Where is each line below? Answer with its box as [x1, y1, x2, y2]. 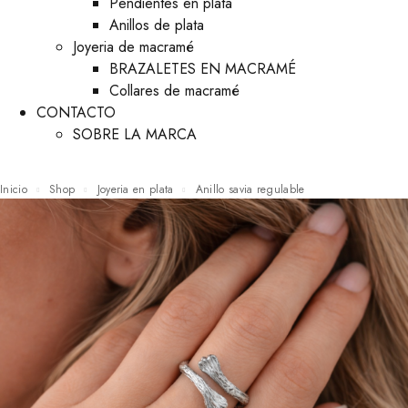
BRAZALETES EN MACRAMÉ [109, 58, 296, 79]
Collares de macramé [109, 80, 240, 101]
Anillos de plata [109, 15, 204, 36]
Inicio [3, 181, 27, 198]
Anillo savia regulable [203, 181, 305, 198]
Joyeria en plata [99, 181, 174, 198]
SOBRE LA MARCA [73, 124, 197, 145]
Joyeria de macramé [73, 36, 194, 57]
